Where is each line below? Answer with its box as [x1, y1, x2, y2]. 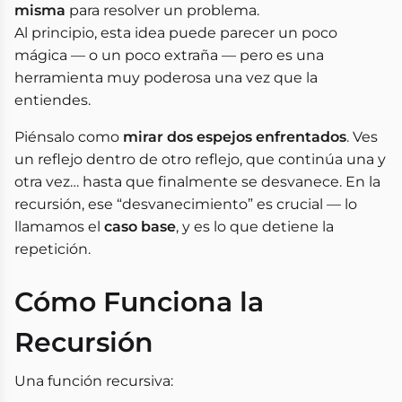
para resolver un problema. [66, 2, 259, 19]
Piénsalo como [14, 128, 123, 145]
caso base [104, 218, 176, 235]
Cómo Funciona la [14, 285, 264, 319]
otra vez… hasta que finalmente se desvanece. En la [14, 173, 380, 190]
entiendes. [14, 92, 91, 109]
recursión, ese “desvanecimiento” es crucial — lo [14, 196, 357, 213]
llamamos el [14, 218, 104, 235]
